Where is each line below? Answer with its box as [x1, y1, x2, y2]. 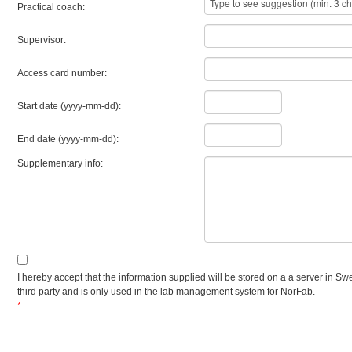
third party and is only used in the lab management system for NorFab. [17, 286, 315, 297]
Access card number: [17, 68, 107, 79]
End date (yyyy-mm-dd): [17, 134, 119, 145]
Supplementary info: [17, 158, 103, 169]
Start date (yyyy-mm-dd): [17, 101, 121, 112]
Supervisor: [17, 35, 66, 46]
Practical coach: [17, 2, 85, 13]
